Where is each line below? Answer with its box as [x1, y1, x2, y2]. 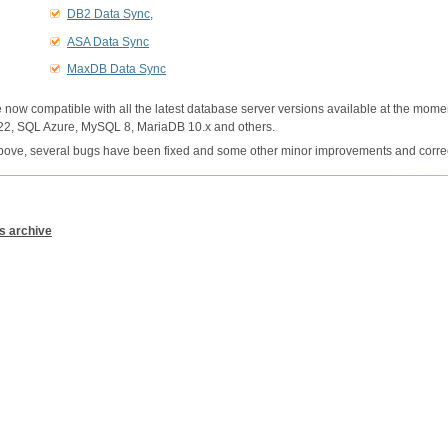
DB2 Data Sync [67, 7, 150, 22]
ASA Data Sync [67, 34, 149, 49]
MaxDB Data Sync [67, 62, 166, 77]
